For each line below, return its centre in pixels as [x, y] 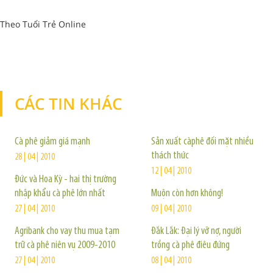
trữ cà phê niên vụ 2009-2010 [65, 245]
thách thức [170, 156]
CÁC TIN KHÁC [68, 104]
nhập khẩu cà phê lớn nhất [60, 193]
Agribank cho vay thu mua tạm [67, 231]
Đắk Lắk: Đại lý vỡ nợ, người [196, 231]
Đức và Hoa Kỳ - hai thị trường [66, 179]
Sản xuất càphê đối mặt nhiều [202, 142]
